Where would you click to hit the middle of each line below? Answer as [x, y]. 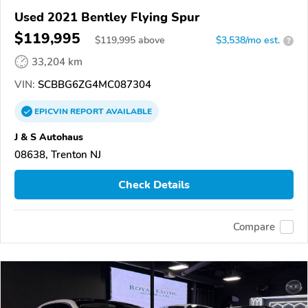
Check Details [154, 185]
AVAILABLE [128, 112]
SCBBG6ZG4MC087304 [93, 85]
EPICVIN [52, 112]
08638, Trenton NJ [58, 155]
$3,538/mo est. [248, 41]
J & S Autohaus [49, 137]
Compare [254, 227]
